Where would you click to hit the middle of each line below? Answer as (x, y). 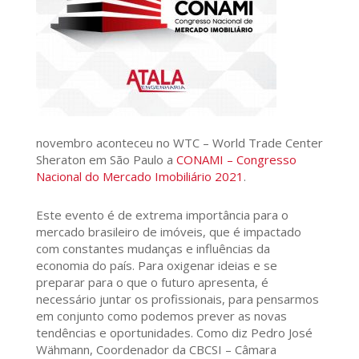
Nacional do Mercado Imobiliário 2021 (139, 176)
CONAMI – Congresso (236, 159)
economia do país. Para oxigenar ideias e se (156, 265)
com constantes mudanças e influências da (153, 248)
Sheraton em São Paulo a (106, 159)
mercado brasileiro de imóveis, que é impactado (168, 231)
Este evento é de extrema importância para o (162, 214)
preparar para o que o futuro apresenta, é (152, 282)
